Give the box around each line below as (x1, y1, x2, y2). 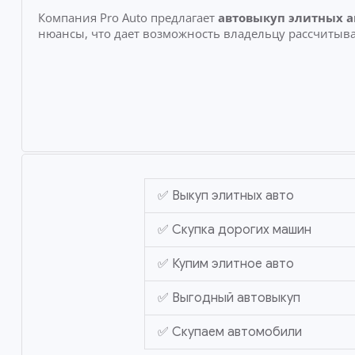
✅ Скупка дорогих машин (157, 222, 311, 239)
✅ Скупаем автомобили (157, 324, 302, 341)
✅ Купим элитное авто (157, 256, 294, 273)
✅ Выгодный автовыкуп (157, 290, 300, 307)
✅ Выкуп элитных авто (157, 188, 294, 204)
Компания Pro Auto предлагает (37, 9, 218, 25)
